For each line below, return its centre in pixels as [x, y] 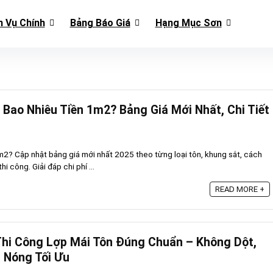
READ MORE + [240, 189]
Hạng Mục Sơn [188, 23]
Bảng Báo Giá [100, 23]
